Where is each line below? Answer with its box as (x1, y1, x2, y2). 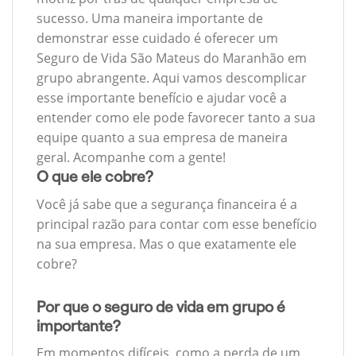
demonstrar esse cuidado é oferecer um (37, 29, 278, 48)
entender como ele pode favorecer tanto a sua (37, 109, 315, 127)
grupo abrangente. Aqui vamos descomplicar (37, 69, 307, 87)
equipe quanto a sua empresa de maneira (37, 129, 288, 147)
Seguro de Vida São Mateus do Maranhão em (37, 49, 307, 68)
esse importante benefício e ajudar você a (37, 89, 287, 107)
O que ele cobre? (37, 168, 153, 186)
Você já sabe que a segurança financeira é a (37, 195, 297, 213)
